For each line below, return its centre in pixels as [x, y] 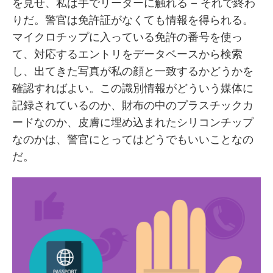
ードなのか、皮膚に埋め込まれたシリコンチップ [133, 122]
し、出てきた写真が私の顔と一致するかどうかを [133, 71]
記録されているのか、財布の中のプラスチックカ [133, 105]
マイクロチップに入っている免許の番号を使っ [127, 37]
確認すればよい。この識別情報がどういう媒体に [133, 88]
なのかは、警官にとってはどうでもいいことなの [133, 140]
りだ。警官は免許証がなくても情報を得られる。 [133, 20]
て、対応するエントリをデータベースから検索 [127, 54]
